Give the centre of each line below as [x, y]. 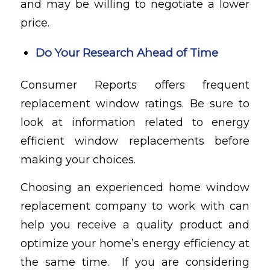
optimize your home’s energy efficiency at [135, 244]
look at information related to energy [135, 122]
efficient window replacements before [135, 141]
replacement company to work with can [135, 206]
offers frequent [193, 85]
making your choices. [78, 159]
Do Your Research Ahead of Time [127, 52]
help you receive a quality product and [135, 225]
